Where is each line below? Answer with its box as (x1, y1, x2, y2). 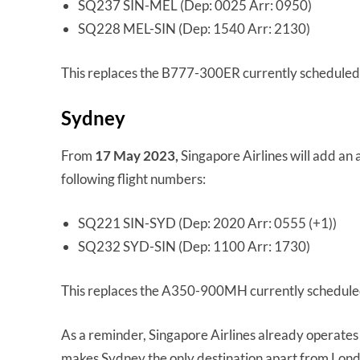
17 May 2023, (95, 147, 178, 165)
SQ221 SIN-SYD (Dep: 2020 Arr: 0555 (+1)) (78, 215, 337, 232)
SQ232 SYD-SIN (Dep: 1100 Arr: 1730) (78, 238, 310, 256)
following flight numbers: (61, 170, 206, 188)
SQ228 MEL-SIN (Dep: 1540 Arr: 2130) (78, 20, 310, 38)
